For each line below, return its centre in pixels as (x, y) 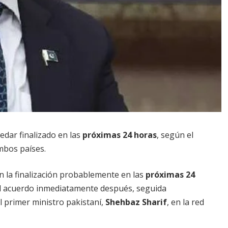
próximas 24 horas (120, 135)
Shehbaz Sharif (136, 202)
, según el (175, 135)
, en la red (186, 202)
